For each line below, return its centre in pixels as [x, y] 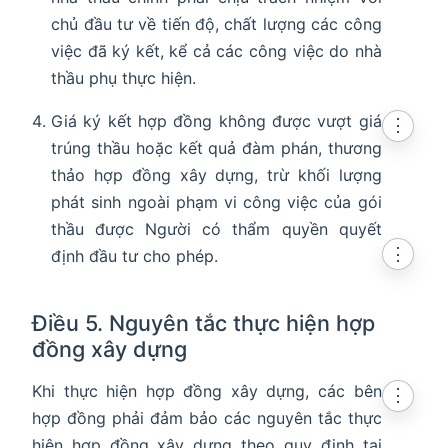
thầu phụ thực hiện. [124, 78]
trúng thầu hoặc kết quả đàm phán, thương [216, 148]
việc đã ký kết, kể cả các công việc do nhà [216, 51]
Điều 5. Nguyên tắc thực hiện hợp [203, 323]
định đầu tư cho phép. [135, 256]
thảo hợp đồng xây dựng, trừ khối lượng [216, 175]
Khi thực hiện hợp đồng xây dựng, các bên [207, 391]
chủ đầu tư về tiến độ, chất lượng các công [216, 24]
